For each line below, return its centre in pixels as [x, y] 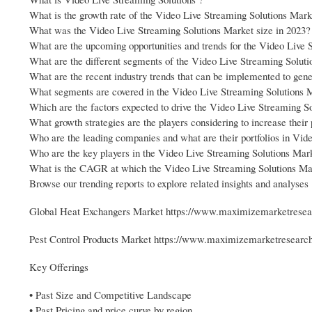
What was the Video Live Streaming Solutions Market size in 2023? [170, 30]
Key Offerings [59, 266]
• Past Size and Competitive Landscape [110, 294]
